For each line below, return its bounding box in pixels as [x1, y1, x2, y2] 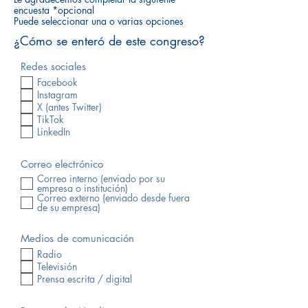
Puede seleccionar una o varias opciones [14, 14, 184, 27]
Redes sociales [21, 60, 86, 73]
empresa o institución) [37, 181, 128, 195]
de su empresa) [37, 201, 100, 214]
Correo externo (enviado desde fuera [37, 191, 190, 204]
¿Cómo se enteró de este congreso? [14, 32, 205, 49]
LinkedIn [37, 125, 70, 138]
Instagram [37, 88, 78, 101]
